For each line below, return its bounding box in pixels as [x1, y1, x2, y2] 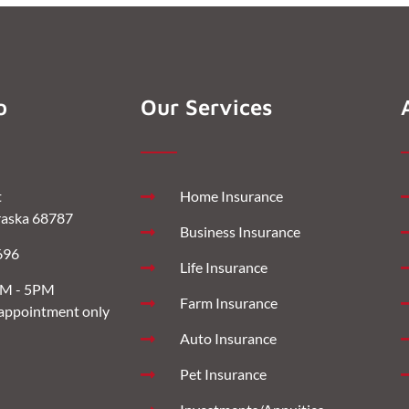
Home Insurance [179, 186, 283, 204]
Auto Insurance [179, 329, 277, 347]
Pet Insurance [179, 364, 267, 383]
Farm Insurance [179, 293, 278, 311]
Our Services [141, 94, 272, 121]
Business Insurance [179, 222, 300, 240]
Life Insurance [179, 257, 267, 276]
